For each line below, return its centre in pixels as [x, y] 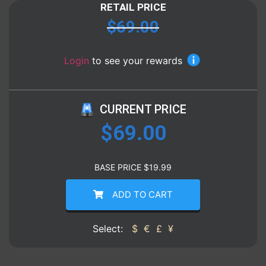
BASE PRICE [119, 167]
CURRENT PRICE [143, 109]
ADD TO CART [142, 194]
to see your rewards [137, 61]
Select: [109, 228]
